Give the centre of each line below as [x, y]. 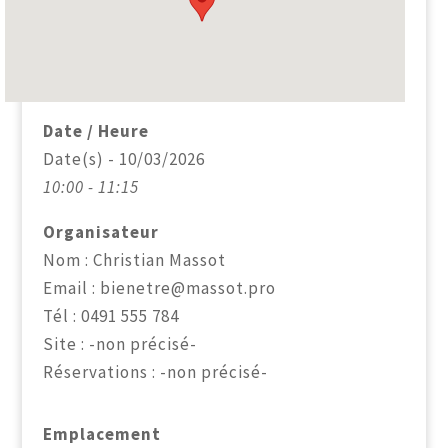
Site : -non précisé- [119, 344]
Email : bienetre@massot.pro [159, 288]
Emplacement [101, 434]
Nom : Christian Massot [134, 260]
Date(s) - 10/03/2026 [123, 159]
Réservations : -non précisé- [155, 372]
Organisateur [100, 232]
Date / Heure [95, 131]
